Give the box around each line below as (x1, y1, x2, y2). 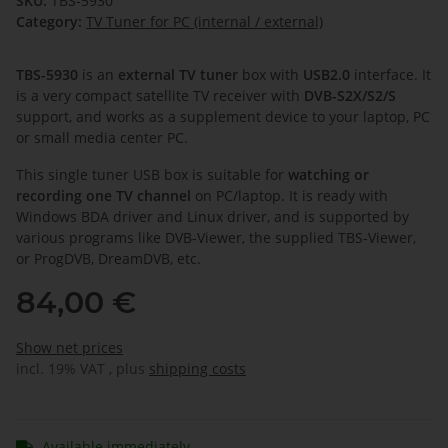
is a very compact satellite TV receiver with (16, 86, 304, 106)
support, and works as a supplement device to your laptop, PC (16, 107, 430, 127)
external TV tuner (118, 65, 242, 85)
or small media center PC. (16, 128, 188, 148)
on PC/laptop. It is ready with (191, 186, 388, 206)
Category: (16, 12, 86, 32)
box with (242, 65, 303, 85)
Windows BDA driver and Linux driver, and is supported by (16, 207, 409, 227)
